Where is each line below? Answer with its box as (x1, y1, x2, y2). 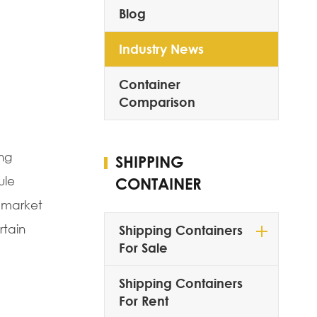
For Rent (118, 293, 168, 309)
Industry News (118, 41, 204, 57)
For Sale (118, 240, 168, 255)
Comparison (118, 94, 195, 110)
